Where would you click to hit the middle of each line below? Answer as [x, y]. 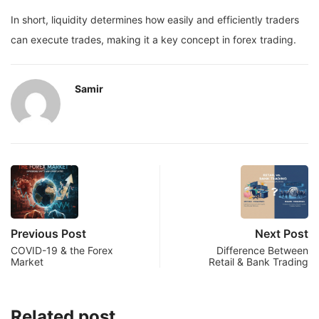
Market [27, 262]
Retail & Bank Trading [258, 262]
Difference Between [262, 251]
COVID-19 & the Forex [62, 251]
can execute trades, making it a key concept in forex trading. [153, 40]
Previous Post [48, 234]
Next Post [282, 234]
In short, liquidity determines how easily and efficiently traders [155, 20]
